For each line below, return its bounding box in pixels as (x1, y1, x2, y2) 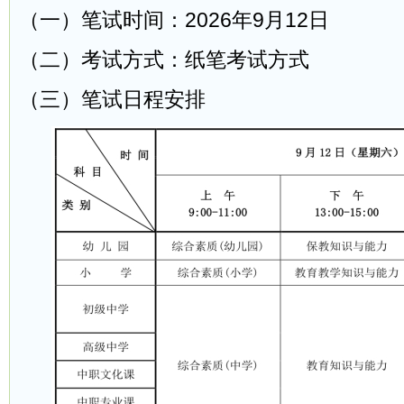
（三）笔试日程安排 (19, 88, 206, 111)
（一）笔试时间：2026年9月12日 (19, 9, 329, 32)
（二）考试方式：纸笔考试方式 (19, 49, 309, 71)
